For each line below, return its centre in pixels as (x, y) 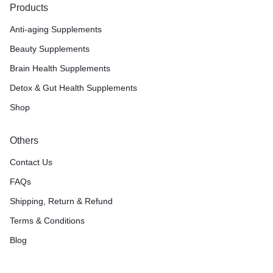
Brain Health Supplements (60, 68)
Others (24, 140)
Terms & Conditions (47, 221)
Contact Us (31, 162)
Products (29, 8)
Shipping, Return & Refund (61, 201)
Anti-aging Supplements (56, 29)
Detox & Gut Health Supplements (73, 88)
